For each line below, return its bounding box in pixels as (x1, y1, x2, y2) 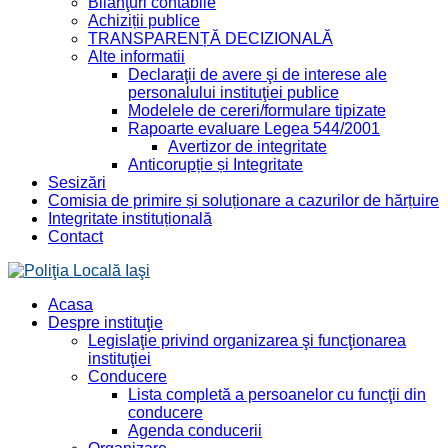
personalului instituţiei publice (128, 83, 339, 101)
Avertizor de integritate (168, 137, 327, 155)
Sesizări (48, 173, 106, 191)
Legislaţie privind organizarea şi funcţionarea (88, 331, 406, 349)
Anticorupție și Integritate (128, 155, 303, 173)
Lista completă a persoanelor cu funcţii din (128, 385, 426, 403)
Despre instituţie (48, 313, 163, 331)
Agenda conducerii (128, 421, 262, 439)
